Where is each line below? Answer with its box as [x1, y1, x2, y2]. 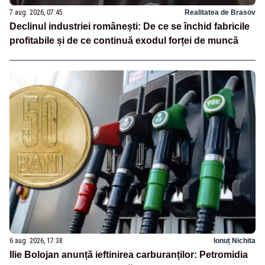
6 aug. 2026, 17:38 [9, 237, 63, 245]
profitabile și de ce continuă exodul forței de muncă [9, 35, 238, 46]
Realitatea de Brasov [185, 8, 256, 17]
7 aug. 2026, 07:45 [9, 8, 63, 17]
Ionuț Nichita [214, 237, 256, 245]
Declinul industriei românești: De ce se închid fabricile [9, 21, 250, 31]
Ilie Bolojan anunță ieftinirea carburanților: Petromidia [9, 250, 248, 260]
